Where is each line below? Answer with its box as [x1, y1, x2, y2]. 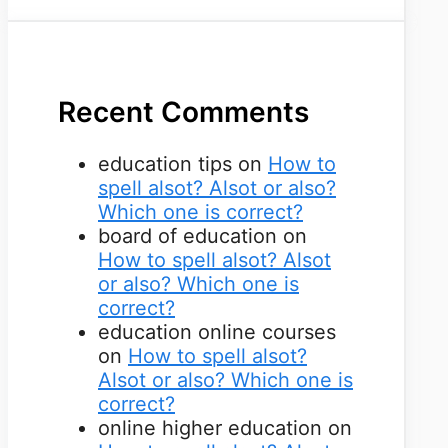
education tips [98, 151, 232, 176]
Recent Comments [58, 94, 309, 129]
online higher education [98, 415, 322, 440]
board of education [98, 223, 277, 248]
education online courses [98, 319, 336, 344]
